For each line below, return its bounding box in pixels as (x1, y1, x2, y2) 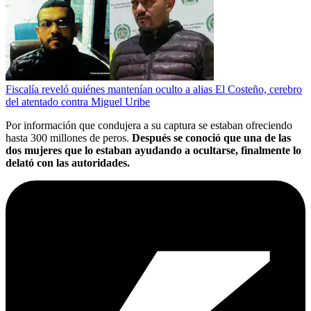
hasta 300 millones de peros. (6, 131, 132, 144)
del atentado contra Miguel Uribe (6, 95, 150, 108)
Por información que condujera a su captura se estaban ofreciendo (6, 119, 292, 131)
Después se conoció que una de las (132, 131, 291, 144)
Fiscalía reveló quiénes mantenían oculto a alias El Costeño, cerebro (6, 83, 302, 95)
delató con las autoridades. (6, 156, 130, 169)
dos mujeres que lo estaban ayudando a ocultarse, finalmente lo (6, 144, 301, 156)
